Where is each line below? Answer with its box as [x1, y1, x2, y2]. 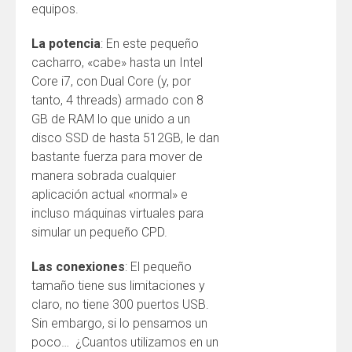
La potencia [31, 36, 101, 51]
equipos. [31, 2, 79, 16]
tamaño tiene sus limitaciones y [31, 278, 205, 293]
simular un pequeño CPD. [31, 225, 167, 240]
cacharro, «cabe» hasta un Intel [31, 55, 203, 70]
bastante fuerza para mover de [31, 149, 203, 164]
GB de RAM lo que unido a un [31, 112, 190, 126]
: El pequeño [125, 259, 192, 274]
